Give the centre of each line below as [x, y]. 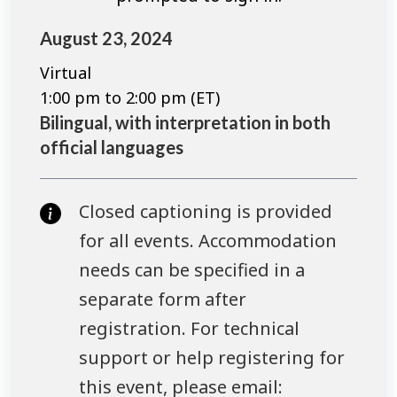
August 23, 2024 [106, 38]
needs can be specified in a [192, 270]
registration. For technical [189, 329]
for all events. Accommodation [208, 241]
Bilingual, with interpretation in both [185, 123]
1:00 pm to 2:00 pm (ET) [130, 98]
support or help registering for [212, 358]
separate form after [163, 300]
